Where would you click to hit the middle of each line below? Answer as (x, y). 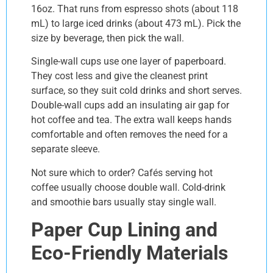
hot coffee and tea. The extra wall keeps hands (131, 120)
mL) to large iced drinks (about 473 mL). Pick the (136, 23)
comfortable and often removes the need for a (129, 135)
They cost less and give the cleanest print (119, 76)
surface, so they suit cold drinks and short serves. (136, 91)
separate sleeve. (66, 149)
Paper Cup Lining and (124, 230)
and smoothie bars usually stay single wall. (124, 202)
